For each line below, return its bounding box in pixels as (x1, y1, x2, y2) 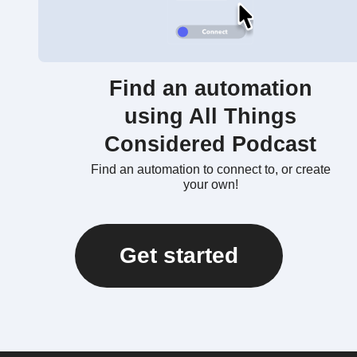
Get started (119, 243, 238, 268)
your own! (182, 178, 238, 191)
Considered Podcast (104, 132, 316, 156)
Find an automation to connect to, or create (90, 163, 331, 176)
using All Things (124, 104, 296, 128)
